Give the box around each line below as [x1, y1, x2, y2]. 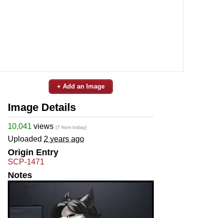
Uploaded [8, 134, 44, 143]
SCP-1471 [8, 157, 44, 166]
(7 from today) [55, 124, 87, 130]
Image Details [8, 101, 76, 113]
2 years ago [44, 134, 84, 143]
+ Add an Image [57, 82, 105, 90]
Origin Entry [8, 147, 58, 157]
